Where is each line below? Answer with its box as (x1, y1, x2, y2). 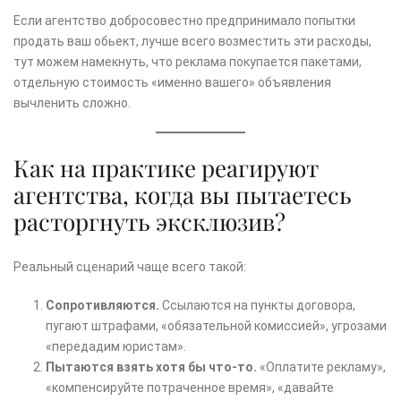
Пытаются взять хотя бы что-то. (46, 359, 257, 374)
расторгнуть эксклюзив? (13, 205, 286, 237)
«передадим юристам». (46, 338, 186, 354)
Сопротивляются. (46, 297, 159, 312)
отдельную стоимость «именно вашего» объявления (13, 74, 331, 90)
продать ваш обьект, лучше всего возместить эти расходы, (13, 33, 371, 48)
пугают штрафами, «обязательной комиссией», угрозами (46, 318, 387, 333)
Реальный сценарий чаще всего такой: (13, 259, 246, 274)
